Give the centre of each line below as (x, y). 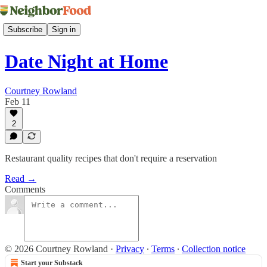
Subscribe (25, 29)
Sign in (64, 29)
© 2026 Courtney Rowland (56, 249)
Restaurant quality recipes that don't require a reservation (111, 158)
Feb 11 (18, 101)
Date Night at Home (86, 62)
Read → (21, 178)
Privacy (130, 249)
